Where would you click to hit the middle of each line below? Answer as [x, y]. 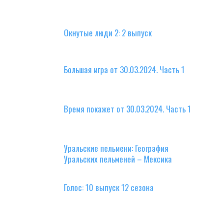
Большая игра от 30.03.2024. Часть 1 [124, 70]
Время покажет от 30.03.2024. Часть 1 [127, 109]
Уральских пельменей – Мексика [118, 159]
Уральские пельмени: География [116, 148]
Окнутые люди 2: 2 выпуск [108, 33]
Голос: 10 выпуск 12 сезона [109, 188]
